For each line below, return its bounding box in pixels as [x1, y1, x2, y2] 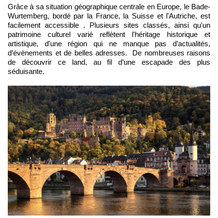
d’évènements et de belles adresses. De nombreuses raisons [8, 49, 210, 57]
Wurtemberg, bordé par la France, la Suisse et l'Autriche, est [8, 12, 210, 20]
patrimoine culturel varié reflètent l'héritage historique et [8, 30, 210, 38]
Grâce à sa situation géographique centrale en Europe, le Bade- [8, 2, 14, 11]
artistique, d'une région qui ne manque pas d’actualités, [8, 39, 210, 48]
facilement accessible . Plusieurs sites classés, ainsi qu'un [8, 21, 210, 29]
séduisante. [8, 67, 46, 75]
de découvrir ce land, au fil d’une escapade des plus [8, 58, 210, 66]
